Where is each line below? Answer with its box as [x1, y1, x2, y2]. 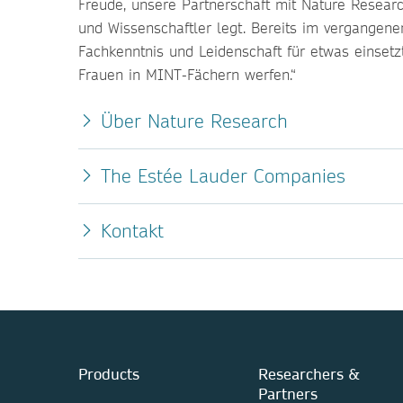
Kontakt [101, 219, 164, 242]
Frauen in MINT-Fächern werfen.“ [78, 65, 296, 84]
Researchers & [258, 364, 360, 383]
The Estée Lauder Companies [101, 165, 345, 187]
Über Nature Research [101, 110, 288, 132]
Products [78, 364, 139, 383]
